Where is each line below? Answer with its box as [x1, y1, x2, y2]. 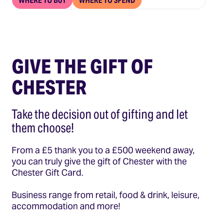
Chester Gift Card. [12, 167, 83, 178]
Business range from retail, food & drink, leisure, [12, 189, 200, 200]
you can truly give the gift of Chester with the [12, 156, 187, 167]
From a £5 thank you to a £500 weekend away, [12, 145, 195, 156]
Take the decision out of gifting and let [12, 106, 188, 122]
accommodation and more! [12, 200, 120, 212]
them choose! [12, 120, 74, 136]
